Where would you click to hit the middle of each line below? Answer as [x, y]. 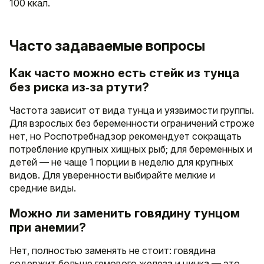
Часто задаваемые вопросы [107, 45]
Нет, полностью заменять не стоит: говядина [113, 250]
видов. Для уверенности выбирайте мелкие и [112, 175]
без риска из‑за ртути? [79, 87]
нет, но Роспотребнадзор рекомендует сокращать [126, 136]
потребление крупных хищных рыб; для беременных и [131, 149]
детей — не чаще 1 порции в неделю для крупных [121, 162]
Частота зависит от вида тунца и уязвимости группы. [132, 110]
